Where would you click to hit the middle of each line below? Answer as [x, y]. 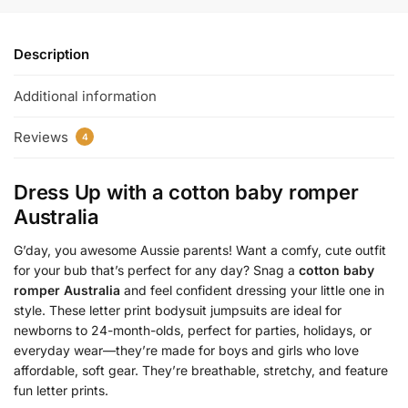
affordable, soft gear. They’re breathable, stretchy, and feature [201, 371]
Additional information [85, 96]
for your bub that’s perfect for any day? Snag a [156, 270]
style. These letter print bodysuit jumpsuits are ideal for [178, 311]
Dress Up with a [92, 193]
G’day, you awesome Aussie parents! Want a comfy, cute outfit [200, 250]
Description [51, 55]
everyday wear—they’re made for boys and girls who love [186, 351]
